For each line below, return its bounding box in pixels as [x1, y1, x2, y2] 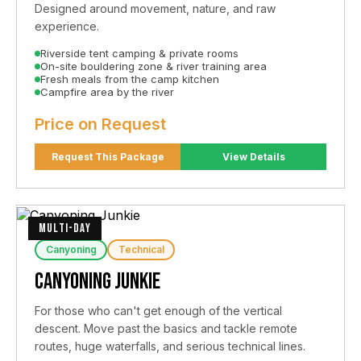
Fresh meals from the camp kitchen [40, 72, 219, 85]
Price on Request [35, 114, 166, 134]
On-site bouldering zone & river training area [40, 59, 267, 73]
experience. [35, 19, 99, 33]
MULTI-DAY [39, 220, 91, 236]
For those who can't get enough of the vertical [35, 303, 282, 317]
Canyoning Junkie [35, 268, 160, 295]
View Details [222, 150, 285, 163]
